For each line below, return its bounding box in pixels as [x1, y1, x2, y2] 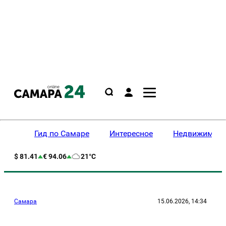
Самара [14, 198, 37, 205]
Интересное [109, 129, 153, 138]
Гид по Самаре [34, 129, 89, 138]
